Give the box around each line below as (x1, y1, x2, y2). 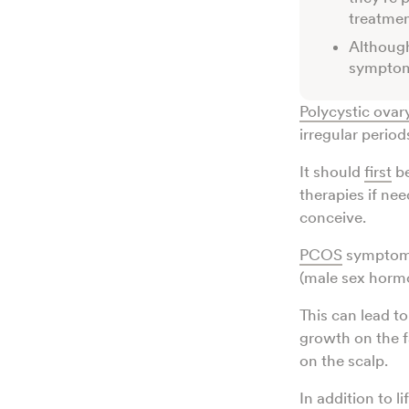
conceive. (299, 208, 373, 227)
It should (299, 163, 364, 182)
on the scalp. (299, 351, 392, 371)
